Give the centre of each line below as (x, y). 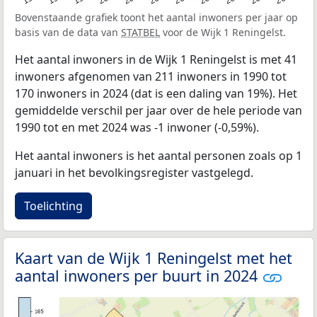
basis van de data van (68, 32)
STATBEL (140, 32)
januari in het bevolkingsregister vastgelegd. (134, 172)
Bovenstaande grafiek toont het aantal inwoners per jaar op (156, 17)
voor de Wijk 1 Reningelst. (223, 32)
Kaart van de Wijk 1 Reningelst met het (154, 258)
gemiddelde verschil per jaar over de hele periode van (158, 110)
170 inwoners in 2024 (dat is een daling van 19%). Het (156, 93)
